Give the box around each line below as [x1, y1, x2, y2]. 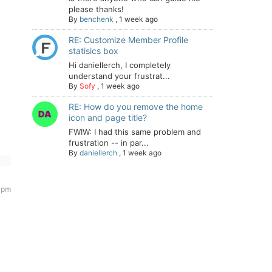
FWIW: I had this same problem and [69, 127, 201, 137]
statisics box [69, 46, 118, 56]
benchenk [80, 15, 114, 24]
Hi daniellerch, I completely [69, 60, 171, 70]
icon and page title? [69, 112, 147, 123]
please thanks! [69, 4, 124, 14]
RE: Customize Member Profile [69, 35, 188, 45]
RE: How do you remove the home [69, 101, 203, 112]
